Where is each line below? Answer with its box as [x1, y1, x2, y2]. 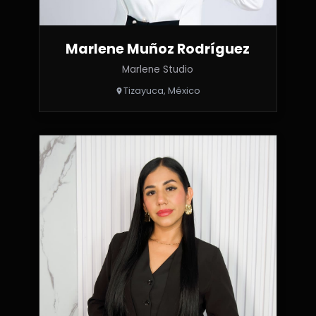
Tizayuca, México [123, 85, 201, 97]
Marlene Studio [122, 63, 194, 77]
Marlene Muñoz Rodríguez [66, 39, 250, 59]
